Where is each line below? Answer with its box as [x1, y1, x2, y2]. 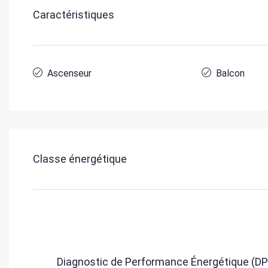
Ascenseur [47, 68, 92, 80]
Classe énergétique [33, 153, 127, 166]
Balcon [216, 68, 245, 80]
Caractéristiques [33, 8, 114, 22]
